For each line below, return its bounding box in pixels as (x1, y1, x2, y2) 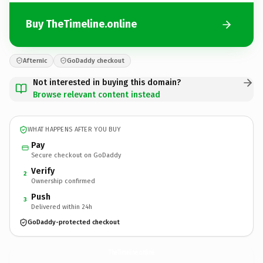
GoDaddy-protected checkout (28, 218, 120, 226)
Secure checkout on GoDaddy (31, 151, 121, 159)
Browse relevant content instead (33, 89, 160, 100)
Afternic (23, 56, 47, 65)
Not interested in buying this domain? (33, 77, 181, 87)
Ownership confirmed (31, 177, 95, 185)
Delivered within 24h (31, 203, 92, 211)
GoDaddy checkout (67, 56, 124, 65)
